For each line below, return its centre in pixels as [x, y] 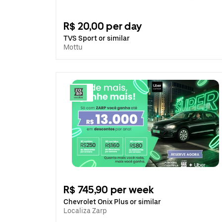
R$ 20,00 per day [103, 26]
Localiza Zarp [85, 211]
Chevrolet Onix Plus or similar [112, 202]
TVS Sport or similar [97, 38]
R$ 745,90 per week [109, 190]
